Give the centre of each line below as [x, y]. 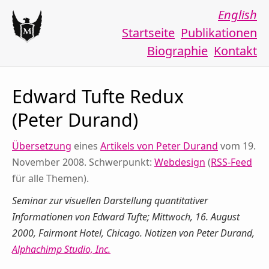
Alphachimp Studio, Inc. [61, 249]
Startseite [148, 33]
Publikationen [219, 33]
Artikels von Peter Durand [159, 146]
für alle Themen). [50, 179]
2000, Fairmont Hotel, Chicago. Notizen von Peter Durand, [133, 233]
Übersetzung [42, 146]
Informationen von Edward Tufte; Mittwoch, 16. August [126, 216]
